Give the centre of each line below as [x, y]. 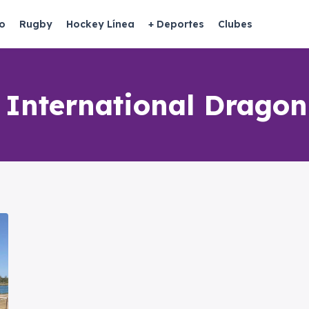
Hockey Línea [100, 24]
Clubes [235, 24]
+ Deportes [176, 24]
